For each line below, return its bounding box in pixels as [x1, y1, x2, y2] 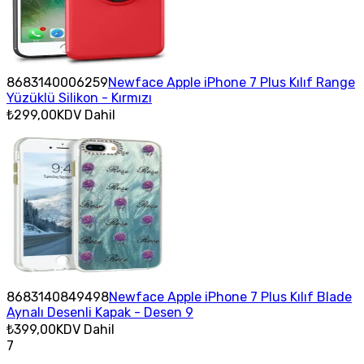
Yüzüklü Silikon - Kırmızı [6, 89, 152, 106]
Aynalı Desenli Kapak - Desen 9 [6, 304, 193, 320]
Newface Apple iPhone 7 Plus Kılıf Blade [109, 288, 352, 305]
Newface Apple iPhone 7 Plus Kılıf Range [108, 74, 355, 90]
